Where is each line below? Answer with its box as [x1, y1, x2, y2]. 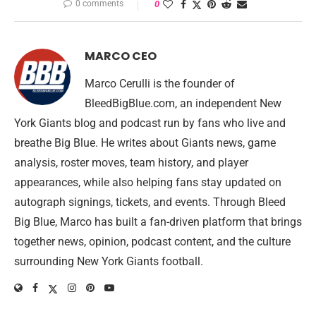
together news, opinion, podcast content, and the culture [14, 235, 291, 248]
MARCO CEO [85, 48, 157, 64]
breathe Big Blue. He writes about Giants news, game [14, 136, 276, 150]
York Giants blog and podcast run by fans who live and [14, 116, 286, 130]
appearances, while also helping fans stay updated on [14, 176, 281, 189]
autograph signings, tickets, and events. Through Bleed [14, 195, 286, 209]
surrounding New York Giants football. [14, 255, 203, 268]
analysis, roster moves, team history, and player [14, 156, 248, 169]
